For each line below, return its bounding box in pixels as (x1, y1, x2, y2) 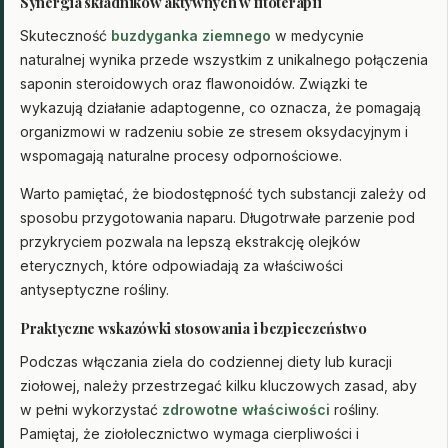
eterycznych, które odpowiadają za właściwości (20, 256, 343, 274)
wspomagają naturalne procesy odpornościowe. (20, 147, 342, 165)
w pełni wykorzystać (20, 400, 162, 418)
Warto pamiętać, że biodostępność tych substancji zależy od (20, 184, 426, 202)
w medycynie (271, 27, 364, 45)
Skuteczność (20, 27, 111, 45)
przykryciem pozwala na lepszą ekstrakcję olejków (20, 232, 361, 250)
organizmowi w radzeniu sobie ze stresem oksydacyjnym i (20, 123, 408, 141)
